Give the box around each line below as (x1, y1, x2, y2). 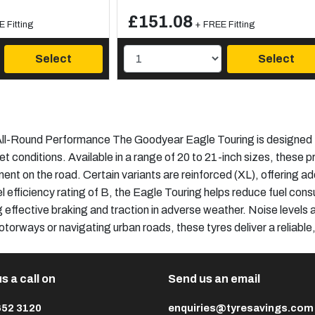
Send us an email (168, 272, 260, 285)
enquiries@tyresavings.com (168, 302, 314, 314)
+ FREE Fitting (194, 19, 255, 30)
